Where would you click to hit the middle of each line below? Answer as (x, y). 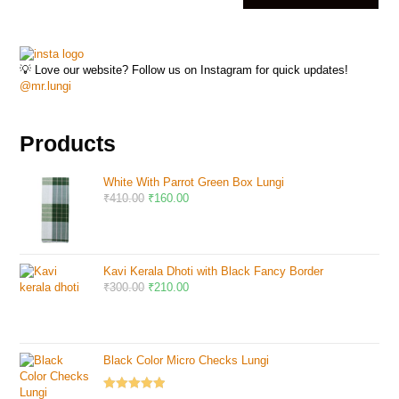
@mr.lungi (46, 85)
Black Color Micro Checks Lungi (187, 360)
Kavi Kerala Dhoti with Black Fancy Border (214, 271)
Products (68, 143)
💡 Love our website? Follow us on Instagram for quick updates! (184, 69)
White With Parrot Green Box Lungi (194, 182)
